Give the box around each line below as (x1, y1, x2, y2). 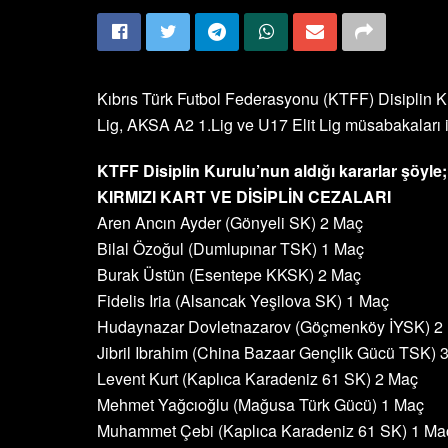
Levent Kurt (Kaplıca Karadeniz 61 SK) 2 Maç (97, 367, 418, 390)
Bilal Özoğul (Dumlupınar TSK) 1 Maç (97, 237, 364, 260)
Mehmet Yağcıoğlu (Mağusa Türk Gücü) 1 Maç (97, 393, 424, 416)
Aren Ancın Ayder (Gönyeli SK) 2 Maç (97, 211, 363, 234)
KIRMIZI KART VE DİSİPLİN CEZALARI (97, 185, 391, 208)
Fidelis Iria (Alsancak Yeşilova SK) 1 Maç (97, 289, 389, 312)
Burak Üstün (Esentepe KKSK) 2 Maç (97, 263, 361, 286)
